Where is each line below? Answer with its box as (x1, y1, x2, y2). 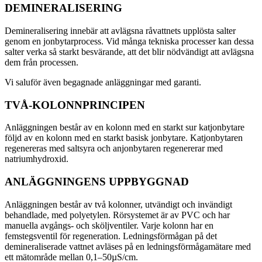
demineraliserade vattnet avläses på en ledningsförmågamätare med (5, 241, 251, 251)
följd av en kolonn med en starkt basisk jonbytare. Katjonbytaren (5, 133, 243, 143)
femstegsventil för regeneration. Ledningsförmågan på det (5, 230, 217, 241)
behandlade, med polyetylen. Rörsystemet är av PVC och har (5, 209, 230, 220)
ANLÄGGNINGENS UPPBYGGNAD (5, 175, 189, 188)
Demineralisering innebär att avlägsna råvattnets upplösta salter (5, 25, 236, 36)
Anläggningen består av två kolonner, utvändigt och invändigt (5, 199, 232, 209)
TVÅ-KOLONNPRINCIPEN (5, 98, 145, 111)
